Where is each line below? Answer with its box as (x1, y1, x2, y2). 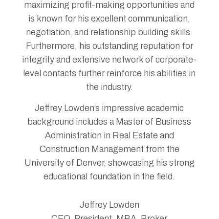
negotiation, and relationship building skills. (26, 27, 193, 38)
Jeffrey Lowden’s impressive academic (35, 103, 184, 113)
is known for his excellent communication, (28, 14, 191, 24)
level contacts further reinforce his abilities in (23, 68, 196, 79)
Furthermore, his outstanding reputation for (26, 41, 193, 51)
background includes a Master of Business (27, 117, 192, 127)
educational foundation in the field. (44, 172, 175, 182)
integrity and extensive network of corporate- (22, 55, 197, 65)
